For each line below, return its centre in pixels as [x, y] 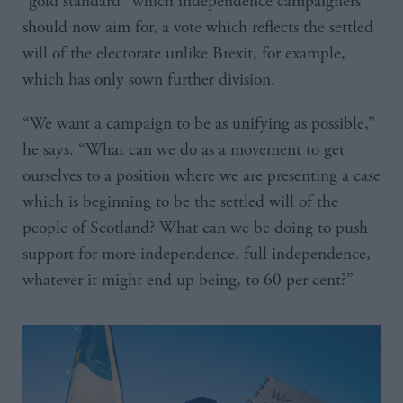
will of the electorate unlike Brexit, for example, [184, 53]
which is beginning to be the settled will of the [180, 201]
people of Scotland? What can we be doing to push [195, 228]
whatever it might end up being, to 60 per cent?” [188, 280]
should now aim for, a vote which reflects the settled [198, 27]
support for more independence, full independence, [197, 254]
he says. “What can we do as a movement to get [184, 149]
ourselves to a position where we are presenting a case [201, 175]
